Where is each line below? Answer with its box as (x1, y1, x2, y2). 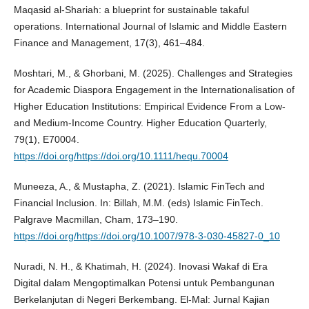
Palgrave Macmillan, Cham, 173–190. (13, 214, 178, 225)
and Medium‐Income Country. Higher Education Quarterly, (13, 117, 267, 128)
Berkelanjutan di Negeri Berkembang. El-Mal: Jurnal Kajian (13, 294, 270, 306)
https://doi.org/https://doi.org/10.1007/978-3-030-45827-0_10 (13, 230, 280, 241)
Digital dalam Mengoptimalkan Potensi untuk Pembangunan (13, 277, 275, 289)
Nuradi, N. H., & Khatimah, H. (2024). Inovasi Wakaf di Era (13, 261, 268, 272)
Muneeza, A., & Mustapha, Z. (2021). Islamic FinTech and (13, 181, 265, 192)
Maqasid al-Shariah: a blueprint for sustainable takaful (13, 3, 249, 15)
